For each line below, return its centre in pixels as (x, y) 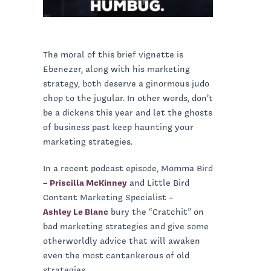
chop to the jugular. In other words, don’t (128, 98)
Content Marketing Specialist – (108, 197)
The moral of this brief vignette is (113, 54)
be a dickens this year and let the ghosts (128, 112)
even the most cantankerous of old (116, 255)
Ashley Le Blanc (76, 211)
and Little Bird (158, 182)
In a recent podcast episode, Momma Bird (128, 168)
